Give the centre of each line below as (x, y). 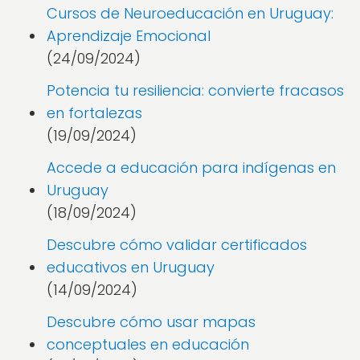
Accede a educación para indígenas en (191, 168)
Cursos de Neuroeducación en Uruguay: (190, 13)
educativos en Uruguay (131, 267)
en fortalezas (94, 113)
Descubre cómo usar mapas (151, 322)
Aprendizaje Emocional (129, 36)
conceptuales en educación (148, 344)
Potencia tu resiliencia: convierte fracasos (195, 90)
